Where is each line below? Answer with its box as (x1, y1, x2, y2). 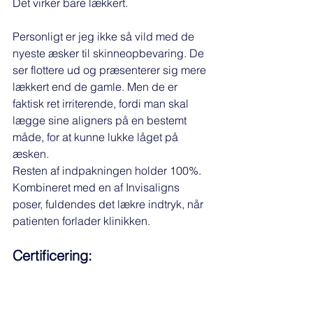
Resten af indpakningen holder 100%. (13, 163, 204, 178)
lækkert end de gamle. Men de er (13, 80, 180, 94)
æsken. (13, 147, 52, 161)
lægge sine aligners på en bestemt (13, 113, 189, 128)
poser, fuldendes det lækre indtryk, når (13, 197, 206, 212)
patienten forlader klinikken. (13, 214, 153, 228)
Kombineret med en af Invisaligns (13, 180, 182, 195)
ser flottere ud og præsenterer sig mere (13, 63, 209, 78)
